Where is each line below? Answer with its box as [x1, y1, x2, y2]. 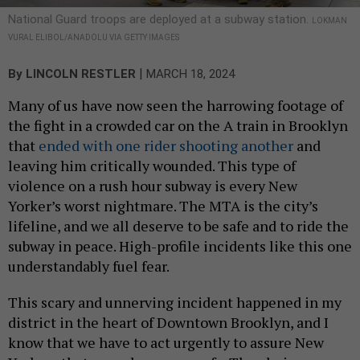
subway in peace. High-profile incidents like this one [8, 236, 352, 256]
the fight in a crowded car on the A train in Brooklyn [8, 116, 348, 136]
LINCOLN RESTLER [26, 67, 136, 82]
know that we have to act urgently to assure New [8, 333, 324, 353]
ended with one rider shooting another [39, 136, 293, 156]
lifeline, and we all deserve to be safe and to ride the [8, 216, 349, 236]
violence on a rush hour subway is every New [8, 176, 297, 196]
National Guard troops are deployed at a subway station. [8, 12, 312, 27]
